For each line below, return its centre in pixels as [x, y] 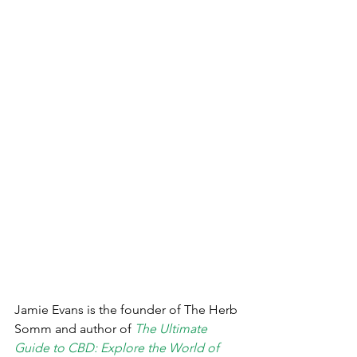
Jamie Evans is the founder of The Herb [127, 310]
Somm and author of [75, 329]
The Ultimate [173, 329]
